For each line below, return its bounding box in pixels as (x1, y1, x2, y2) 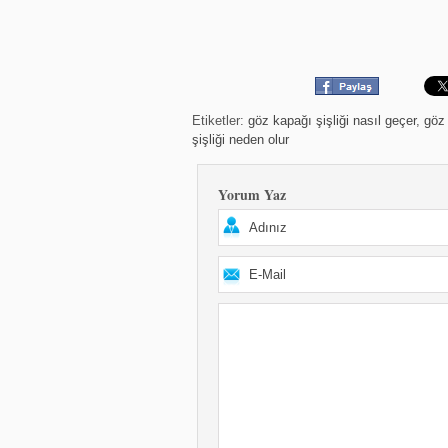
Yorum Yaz (218, 184, 286, 205)
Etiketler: (192, 113, 248, 128)
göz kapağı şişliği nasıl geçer (248, 113, 416, 128)
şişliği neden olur (192, 132, 289, 147)
